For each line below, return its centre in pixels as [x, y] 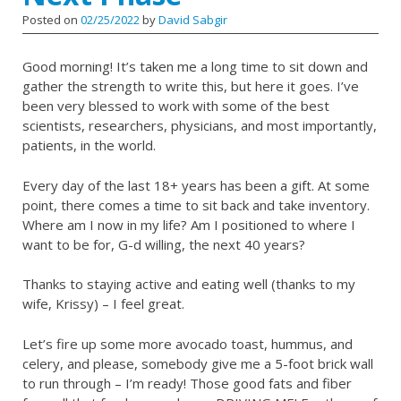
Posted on [51, 20]
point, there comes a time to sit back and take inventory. [196, 205]
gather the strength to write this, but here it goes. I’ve [191, 86]
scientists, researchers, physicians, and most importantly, [200, 126]
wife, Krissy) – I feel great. [103, 304]
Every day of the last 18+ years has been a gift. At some [196, 185]
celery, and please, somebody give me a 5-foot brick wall [198, 363]
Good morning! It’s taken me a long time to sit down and [195, 67]
